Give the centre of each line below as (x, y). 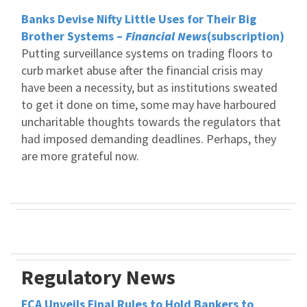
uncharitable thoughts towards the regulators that (151, 122)
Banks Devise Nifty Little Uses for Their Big (139, 19)
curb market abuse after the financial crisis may (142, 70)
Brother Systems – (73, 36)
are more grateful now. (80, 156)
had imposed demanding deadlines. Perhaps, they (149, 139)
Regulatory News (98, 277)
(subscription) (246, 36)
